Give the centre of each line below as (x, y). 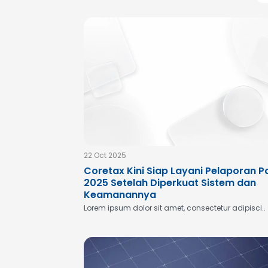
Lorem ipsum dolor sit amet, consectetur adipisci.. (175, 208)
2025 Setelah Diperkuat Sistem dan (170, 183)
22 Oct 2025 (105, 155)
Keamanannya (120, 195)
